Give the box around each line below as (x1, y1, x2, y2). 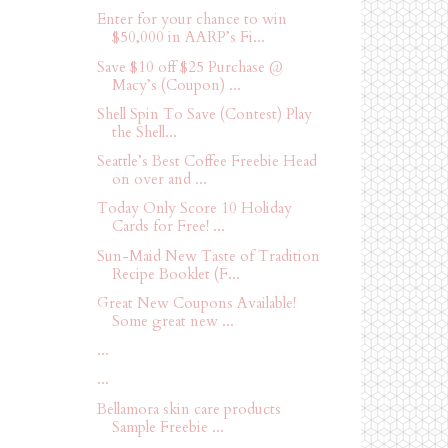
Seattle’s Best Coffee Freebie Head (96, 151, 317, 171)
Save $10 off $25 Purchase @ (96, 56, 283, 77)
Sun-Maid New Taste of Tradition (96, 245, 320, 266)
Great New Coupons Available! (96, 292, 296, 313)
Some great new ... (111, 310, 234, 331)
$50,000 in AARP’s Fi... (111, 27, 265, 48)
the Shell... (111, 121, 177, 142)
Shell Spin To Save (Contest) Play (96, 103, 312, 124)
